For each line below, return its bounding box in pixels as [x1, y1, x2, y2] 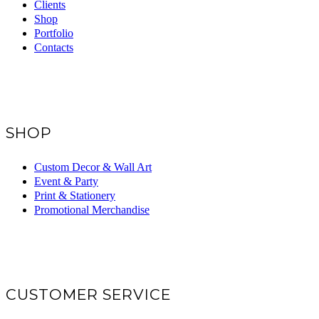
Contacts [34, 41, 73, 54]
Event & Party [34, 174, 98, 187]
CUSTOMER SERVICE [6, 286, 171, 304]
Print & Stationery [34, 189, 115, 202]
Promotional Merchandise [34, 203, 150, 216]
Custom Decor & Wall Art [34, 160, 152, 173]
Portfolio [34, 27, 73, 40]
